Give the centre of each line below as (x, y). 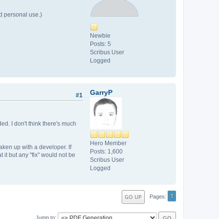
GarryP (101, 92)
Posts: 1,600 (106, 151)
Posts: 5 (100, 44)
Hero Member (108, 143)
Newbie (100, 35)
